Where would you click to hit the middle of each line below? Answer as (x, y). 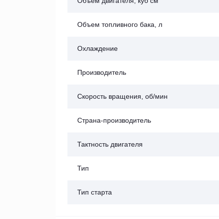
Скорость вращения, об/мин (122, 96)
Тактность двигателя (110, 144)
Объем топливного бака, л (120, 24)
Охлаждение (98, 48)
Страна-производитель (114, 120)
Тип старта (95, 192)
